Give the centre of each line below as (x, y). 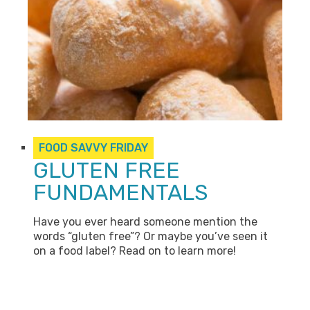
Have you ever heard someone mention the (145, 222)
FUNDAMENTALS (120, 192)
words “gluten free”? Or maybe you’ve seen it (151, 236)
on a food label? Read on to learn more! (135, 251)
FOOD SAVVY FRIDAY (93, 148)
